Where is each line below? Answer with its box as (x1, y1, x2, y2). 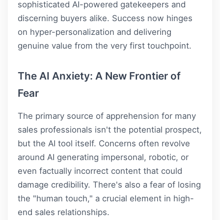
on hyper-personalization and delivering (18, 27, 171, 37)
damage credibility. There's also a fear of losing (18, 179, 201, 190)
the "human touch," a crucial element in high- (18, 193, 194, 203)
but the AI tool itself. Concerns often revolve (18, 138, 190, 148)
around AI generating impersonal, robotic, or (18, 152, 189, 162)
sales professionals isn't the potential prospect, (18, 124, 202, 135)
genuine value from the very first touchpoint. (18, 40, 192, 51)
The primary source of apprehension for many (18, 110, 196, 121)
